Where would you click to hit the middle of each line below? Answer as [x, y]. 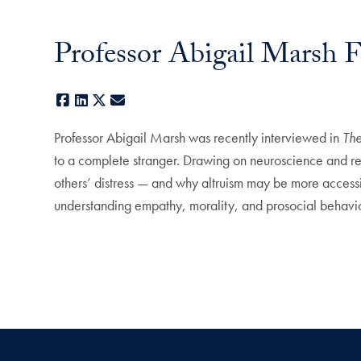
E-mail [145, 101]
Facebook [100, 101]
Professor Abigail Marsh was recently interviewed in [199, 138]
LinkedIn [113, 101]
